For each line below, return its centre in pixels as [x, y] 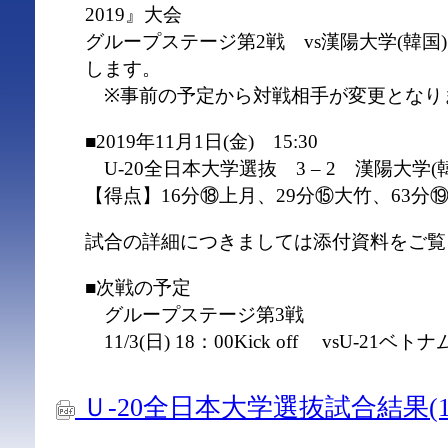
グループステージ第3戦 [194, 314]
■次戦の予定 [138, 287]
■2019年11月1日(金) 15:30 [201, 141]
